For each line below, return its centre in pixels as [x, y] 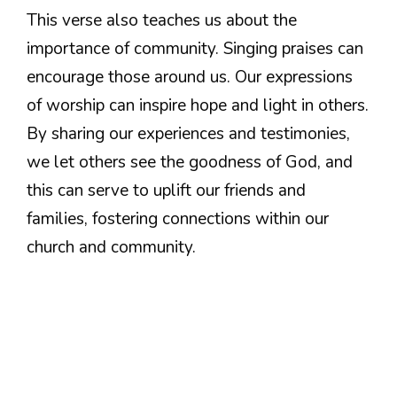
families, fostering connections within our [178, 218]
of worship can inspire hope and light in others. [198, 105]
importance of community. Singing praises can [195, 48]
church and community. [111, 247]
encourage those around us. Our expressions [190, 77]
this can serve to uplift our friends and [166, 190]
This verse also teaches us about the [162, 20]
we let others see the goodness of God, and [190, 162]
